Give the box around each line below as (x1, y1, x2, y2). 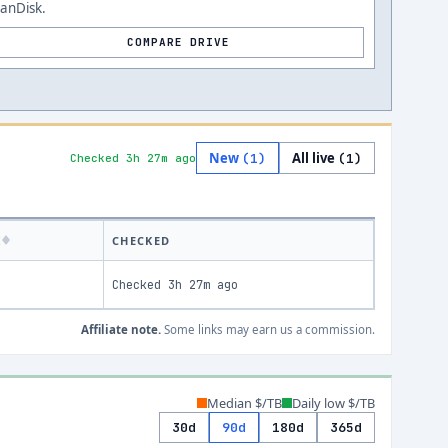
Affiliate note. (81, 322, 161, 337)
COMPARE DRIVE (127, 35, 230, 49)
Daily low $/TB (292, 394, 375, 412)
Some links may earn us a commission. (161, 322, 375, 337)
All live (292, 149, 338, 167)
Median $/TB (207, 394, 282, 412)
